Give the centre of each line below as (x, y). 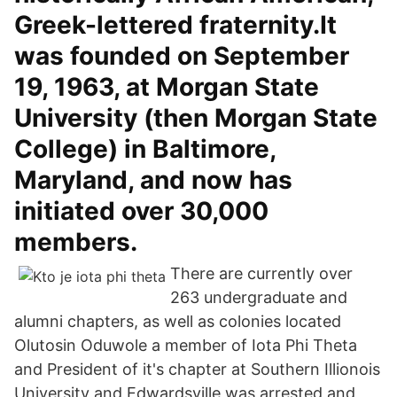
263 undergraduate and (259, 297)
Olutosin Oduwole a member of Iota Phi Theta (186, 345)
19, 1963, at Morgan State (167, 87)
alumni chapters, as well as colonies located (178, 321)
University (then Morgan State (196, 118)
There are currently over (261, 273)
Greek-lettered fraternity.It (175, 25)
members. (76, 242)
